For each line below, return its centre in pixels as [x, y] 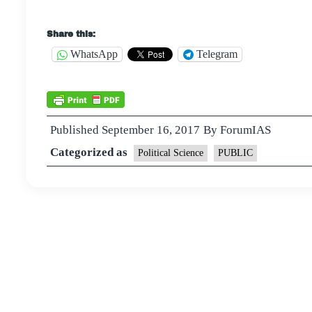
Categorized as [90, 152]
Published [76, 130]
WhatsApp [94, 54]
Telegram [217, 54]
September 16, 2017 [151, 130]
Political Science [171, 153]
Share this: [71, 34]
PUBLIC [235, 153]
